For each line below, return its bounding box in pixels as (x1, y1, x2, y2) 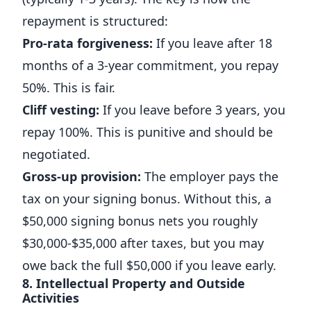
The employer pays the (141, 168, 278, 185)
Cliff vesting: (22, 101, 99, 118)
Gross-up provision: (22, 168, 141, 185)
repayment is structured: (22, 12, 168, 29)
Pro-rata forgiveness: (22, 35, 153, 51)
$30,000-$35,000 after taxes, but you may (22, 235, 264, 251)
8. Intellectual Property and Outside (22, 275, 245, 292)
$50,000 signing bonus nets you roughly (22, 212, 258, 229)
